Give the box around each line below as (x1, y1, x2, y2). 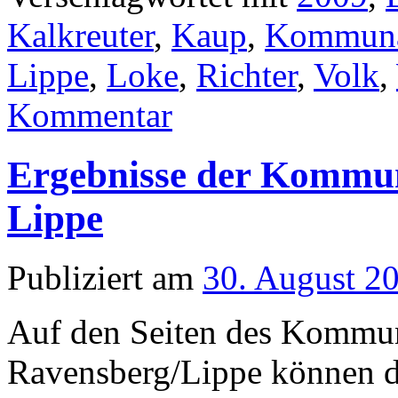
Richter (196, 55, 297, 94)
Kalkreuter (7, 15, 154, 54)
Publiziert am (7, 258, 194, 297)
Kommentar (7, 95, 172, 134)
